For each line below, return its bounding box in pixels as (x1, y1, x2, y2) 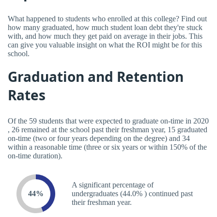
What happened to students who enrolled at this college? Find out (8, 14, 207, 23)
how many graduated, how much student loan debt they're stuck (8, 23, 202, 31)
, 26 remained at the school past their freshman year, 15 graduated (8, 125, 207, 134)
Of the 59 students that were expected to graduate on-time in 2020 (8, 116, 209, 125)
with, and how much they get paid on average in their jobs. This (8, 31, 202, 40)
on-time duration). (8, 151, 62, 160)
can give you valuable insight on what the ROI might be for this (8, 40, 202, 49)
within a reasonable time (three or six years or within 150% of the (8, 142, 207, 151)
